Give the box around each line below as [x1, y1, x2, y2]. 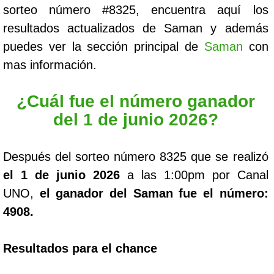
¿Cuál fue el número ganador [16, 92, 255, 111]
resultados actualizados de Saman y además [3, 21, 268, 35]
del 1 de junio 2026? [53, 110, 218, 129]
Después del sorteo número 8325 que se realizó [3, 150, 268, 163]
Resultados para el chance [3, 242, 157, 255]
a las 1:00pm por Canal [119, 168, 268, 182]
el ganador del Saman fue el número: [39, 187, 268, 200]
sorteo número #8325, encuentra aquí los [3, 3, 268, 17]
